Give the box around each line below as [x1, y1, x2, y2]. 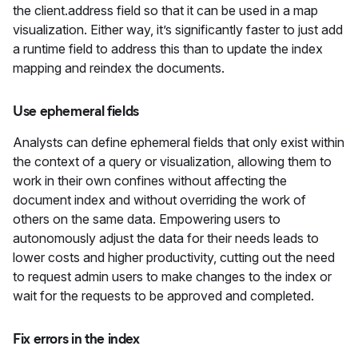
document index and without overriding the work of [13, 192, 306, 208]
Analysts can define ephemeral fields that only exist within [13, 134, 344, 150]
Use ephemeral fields [13, 102, 139, 120]
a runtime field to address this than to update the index [13, 41, 323, 57]
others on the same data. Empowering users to [13, 211, 280, 227]
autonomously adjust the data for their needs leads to [13, 230, 319, 246]
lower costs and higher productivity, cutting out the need [13, 249, 335, 265]
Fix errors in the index [13, 330, 140, 348]
